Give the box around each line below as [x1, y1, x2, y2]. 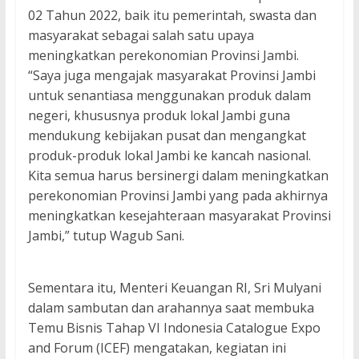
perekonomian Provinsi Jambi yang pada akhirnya [27, 187, 328, 205]
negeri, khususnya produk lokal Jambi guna [27, 107, 290, 125]
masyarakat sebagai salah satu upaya [27, 26, 254, 45]
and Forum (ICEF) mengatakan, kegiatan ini [27, 339, 286, 357]
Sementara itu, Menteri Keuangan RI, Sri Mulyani [27, 279, 321, 297]
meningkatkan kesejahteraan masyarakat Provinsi [27, 207, 331, 225]
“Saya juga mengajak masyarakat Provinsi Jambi [27, 67, 316, 85]
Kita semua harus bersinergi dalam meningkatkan [27, 167, 329, 185]
